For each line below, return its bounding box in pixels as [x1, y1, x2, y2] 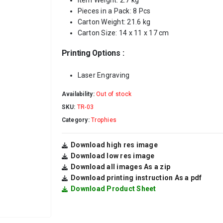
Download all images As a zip [71, 162, 171, 171]
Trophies [91, 116, 117, 123]
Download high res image [71, 140, 158, 149]
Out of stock [96, 91, 132, 98]
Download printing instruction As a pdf [71, 173, 202, 182]
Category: [61, 116, 92, 123]
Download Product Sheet [71, 184, 156, 193]
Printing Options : [61, 48, 124, 58]
